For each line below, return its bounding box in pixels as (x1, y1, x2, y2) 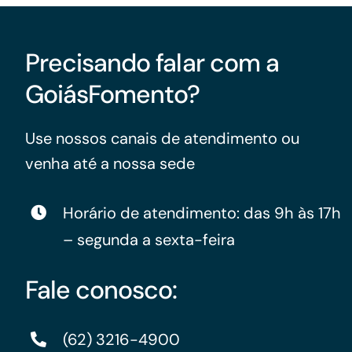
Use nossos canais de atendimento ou (24, 128, 299, 149)
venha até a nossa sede (24, 153, 195, 174)
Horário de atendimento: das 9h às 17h (62, 203, 341, 224)
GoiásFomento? (24, 78, 200, 112)
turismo (33, 33, 77, 49)
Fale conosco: (24, 273, 178, 307)
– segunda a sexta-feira (62, 229, 235, 251)
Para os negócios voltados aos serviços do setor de (33, 14, 321, 31)
